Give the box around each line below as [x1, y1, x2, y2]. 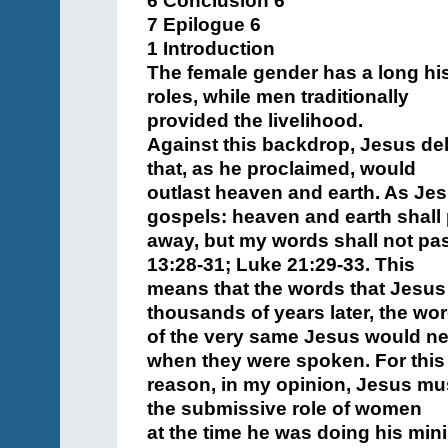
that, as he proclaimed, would [147, 158, 416, 179]
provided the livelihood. [147, 110, 363, 131]
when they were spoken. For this [147, 350, 445, 371]
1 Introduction [147, 38, 275, 59]
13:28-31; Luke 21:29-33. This [147, 254, 415, 275]
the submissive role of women [147, 398, 422, 419]
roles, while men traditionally [147, 86, 409, 107]
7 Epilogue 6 [147, 14, 261, 35]
